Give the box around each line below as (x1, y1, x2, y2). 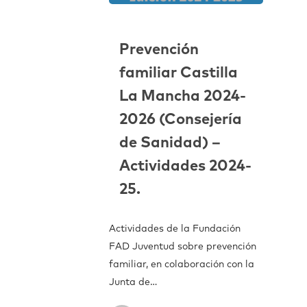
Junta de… (109, 277, 157, 287)
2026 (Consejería (119, 112, 242, 127)
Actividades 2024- (119, 158, 251, 174)
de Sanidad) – (119, 135, 221, 151)
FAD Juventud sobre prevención (109, 241, 256, 251)
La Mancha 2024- (119, 88, 246, 104)
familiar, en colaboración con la (109, 259, 254, 269)
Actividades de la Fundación (109, 223, 241, 234)
